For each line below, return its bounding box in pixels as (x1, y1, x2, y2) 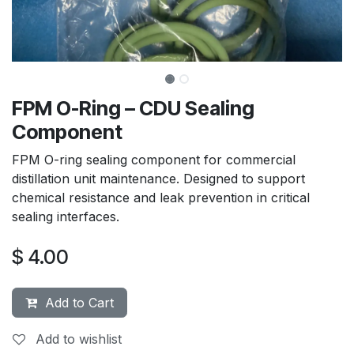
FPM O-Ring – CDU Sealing (12, 96, 254, 120)
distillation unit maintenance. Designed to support (12, 170, 305, 186)
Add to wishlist (36, 330, 122, 347)
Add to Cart (37, 294, 114, 311)
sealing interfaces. (12, 208, 119, 224)
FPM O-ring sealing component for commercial (12, 151, 296, 168)
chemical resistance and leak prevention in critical (12, 189, 310, 205)
